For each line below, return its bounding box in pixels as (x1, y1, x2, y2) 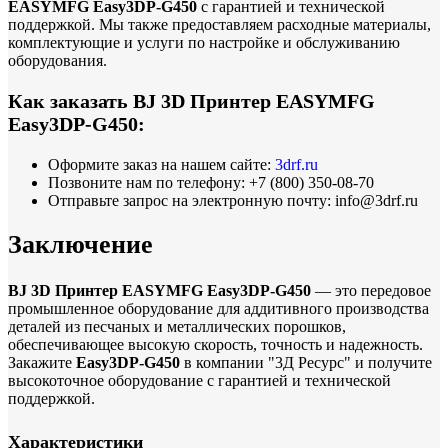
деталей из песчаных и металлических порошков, (8, 317, 346, 335)
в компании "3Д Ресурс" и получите (180, 353, 432, 371)
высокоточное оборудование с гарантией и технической (8, 371, 391, 389)
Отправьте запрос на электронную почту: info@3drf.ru (48, 191, 418, 209)
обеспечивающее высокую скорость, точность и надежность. (8, 335, 423, 353)
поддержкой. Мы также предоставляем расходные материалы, (8, 15, 431, 33)
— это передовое (311, 281, 431, 299)
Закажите (8, 353, 76, 371)
